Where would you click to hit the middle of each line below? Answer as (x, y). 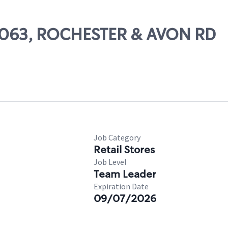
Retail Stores (124, 150)
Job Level (110, 162)
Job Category (117, 137)
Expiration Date (121, 186)
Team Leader (125, 174)
